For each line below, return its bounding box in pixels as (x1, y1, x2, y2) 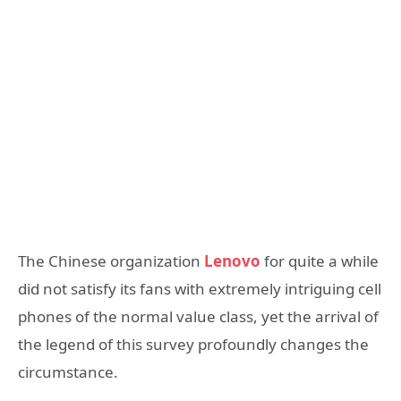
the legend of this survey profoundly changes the (18, 333, 369, 354)
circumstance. (18, 361, 118, 382)
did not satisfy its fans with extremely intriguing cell (18, 277, 381, 299)
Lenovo (204, 250, 260, 271)
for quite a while (264, 250, 379, 271)
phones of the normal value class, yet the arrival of (18, 305, 379, 327)
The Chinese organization (18, 250, 204, 271)
